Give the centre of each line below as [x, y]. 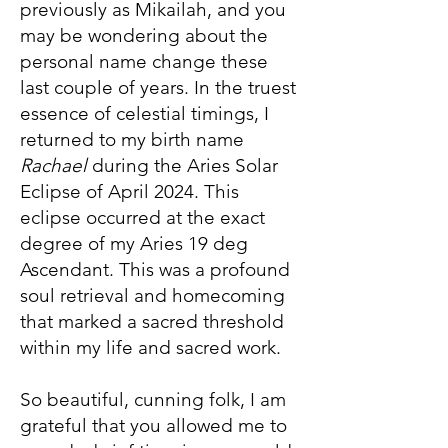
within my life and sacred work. [150, 347]
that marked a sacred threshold [152, 321]
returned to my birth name [132, 139]
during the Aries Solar [182, 165]
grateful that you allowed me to [153, 425]
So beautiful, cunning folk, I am [153, 399]
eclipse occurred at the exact [142, 217]
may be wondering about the [144, 35]
